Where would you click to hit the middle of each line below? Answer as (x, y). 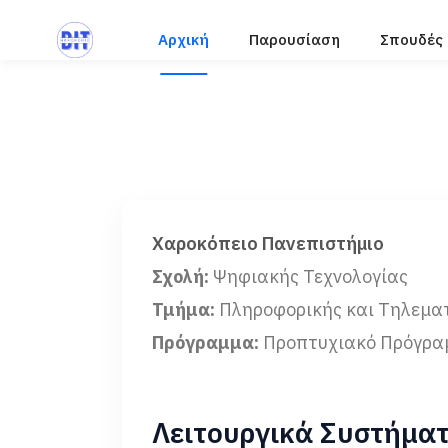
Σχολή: (180, 276)
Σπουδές (411, 39)
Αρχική (183, 39)
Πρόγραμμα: (205, 342)
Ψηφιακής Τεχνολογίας (308, 276)
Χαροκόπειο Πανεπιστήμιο (268, 243)
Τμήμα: (183, 309)
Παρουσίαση (294, 39)
